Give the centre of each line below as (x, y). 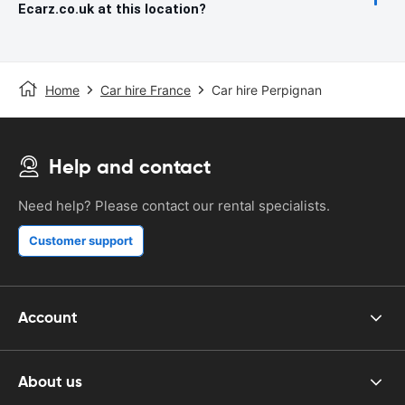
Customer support (81, 240)
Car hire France (146, 89)
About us (50, 382)
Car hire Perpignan (267, 89)
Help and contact (130, 166)
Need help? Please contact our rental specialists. (174, 205)
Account (48, 318)
